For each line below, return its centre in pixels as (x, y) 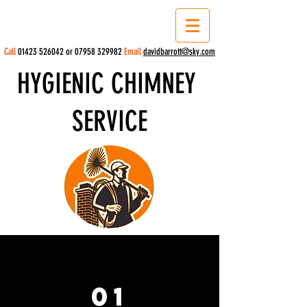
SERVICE (110, 121)
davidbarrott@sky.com (179, 52)
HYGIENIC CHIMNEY (110, 84)
